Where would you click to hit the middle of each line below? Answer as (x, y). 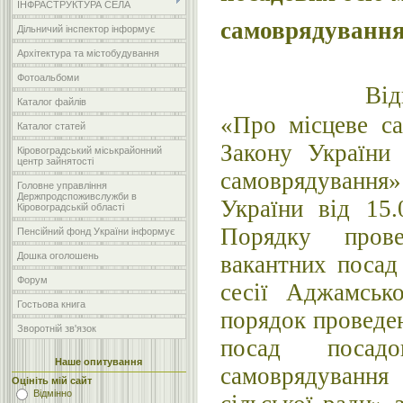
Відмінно (53, 393)
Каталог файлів (52, 102)
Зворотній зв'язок (57, 328)
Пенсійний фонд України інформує (96, 231)
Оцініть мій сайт (52, 381)
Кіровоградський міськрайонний (90, 150)
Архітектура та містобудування (88, 53)
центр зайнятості (55, 161)
